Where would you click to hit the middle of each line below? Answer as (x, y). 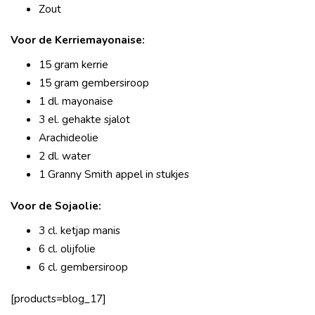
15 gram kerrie (73, 65)
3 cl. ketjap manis (79, 231)
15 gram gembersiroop (94, 83)
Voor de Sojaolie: (56, 205)
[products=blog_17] (58, 298)
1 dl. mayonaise (77, 101)
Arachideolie (70, 138)
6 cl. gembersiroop (83, 267)
